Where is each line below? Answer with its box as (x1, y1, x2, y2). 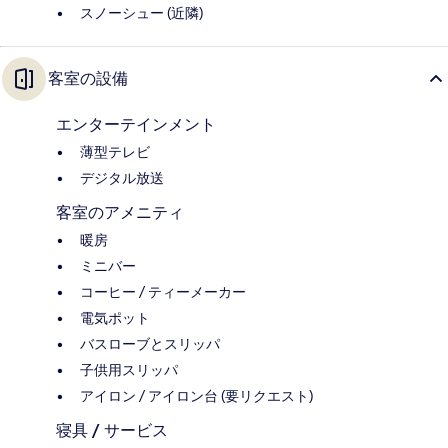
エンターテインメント (56, 114, 216, 134)
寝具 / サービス (56, 420, 168, 440)
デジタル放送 (80, 168, 164, 187)
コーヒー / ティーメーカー (80, 282, 246, 301)
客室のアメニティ (56, 202, 184, 222)
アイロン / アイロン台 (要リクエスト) (80, 386, 313, 405)
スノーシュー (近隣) (80, 3, 203, 22)
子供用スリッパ (80, 360, 178, 379)
